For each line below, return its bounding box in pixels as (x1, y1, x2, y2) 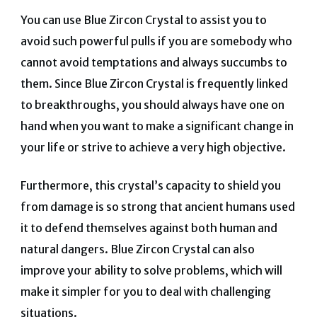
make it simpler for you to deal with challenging (20, 284, 271, 299)
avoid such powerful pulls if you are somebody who (20, 34, 292, 49)
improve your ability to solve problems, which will (20, 263, 282, 278)
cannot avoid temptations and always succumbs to (20, 55, 287, 70)
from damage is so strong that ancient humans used (20, 200, 295, 214)
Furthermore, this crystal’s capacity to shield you (20, 178, 281, 193)
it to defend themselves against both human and (20, 221, 277, 236)
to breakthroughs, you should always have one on (20, 98, 284, 113)
